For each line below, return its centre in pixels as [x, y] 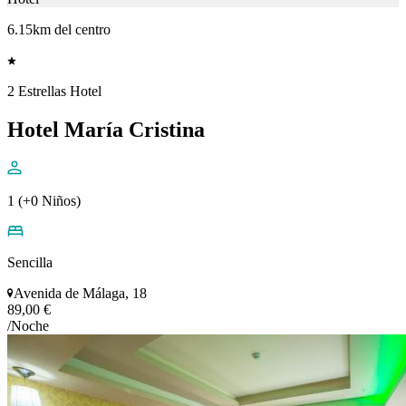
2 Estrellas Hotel [54, 92]
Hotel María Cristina [106, 130]
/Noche [28, 325]
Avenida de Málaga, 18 [80, 293]
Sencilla [30, 262]
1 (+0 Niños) [44, 200]
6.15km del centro [59, 30]
